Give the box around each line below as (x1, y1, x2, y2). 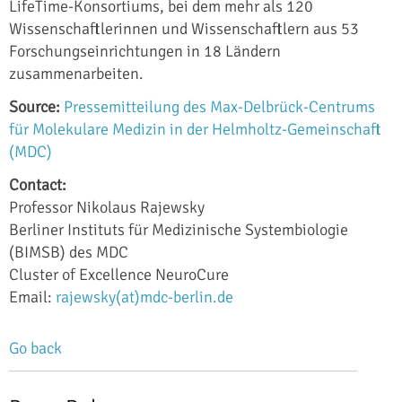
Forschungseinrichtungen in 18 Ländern (9, 40, 281, 61)
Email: (9, 286, 56, 307)
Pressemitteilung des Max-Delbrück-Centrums (64, 96, 375, 117)
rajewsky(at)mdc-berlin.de (56, 286, 233, 307)
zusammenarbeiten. (9, 63, 144, 83)
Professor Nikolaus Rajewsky (9, 197, 205, 217)
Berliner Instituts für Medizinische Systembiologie (9, 219, 348, 240)
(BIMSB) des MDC (9, 241, 128, 262)
